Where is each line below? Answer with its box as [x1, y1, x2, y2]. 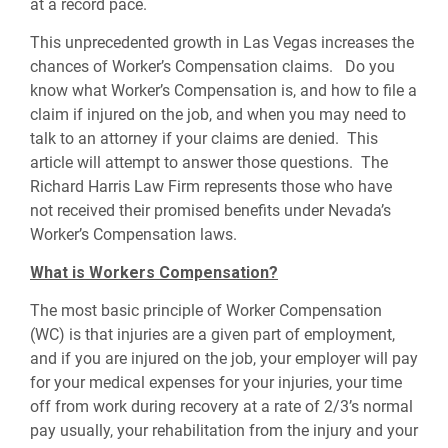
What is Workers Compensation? [30, 263, 278, 282]
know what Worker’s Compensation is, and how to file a [30, 81, 417, 100]
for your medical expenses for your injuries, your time [30, 373, 402, 392]
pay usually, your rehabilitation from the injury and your [30, 421, 418, 440]
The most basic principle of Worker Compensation [30, 301, 382, 320]
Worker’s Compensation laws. [30, 225, 237, 244]
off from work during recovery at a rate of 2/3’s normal [30, 397, 413, 416]
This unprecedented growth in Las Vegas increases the [30, 33, 414, 52]
